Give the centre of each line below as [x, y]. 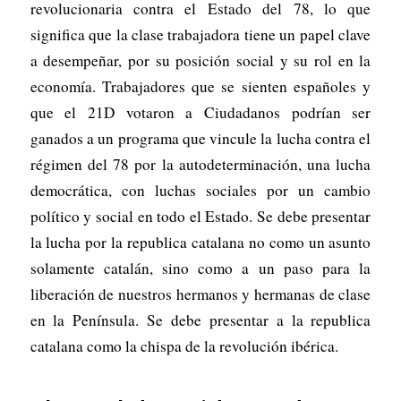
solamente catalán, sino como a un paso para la [200, 268]
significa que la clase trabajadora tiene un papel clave [200, 34]
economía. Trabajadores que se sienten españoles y [200, 86]
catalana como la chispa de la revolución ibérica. [184, 346]
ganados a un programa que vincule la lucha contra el [200, 138]
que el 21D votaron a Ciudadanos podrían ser [200, 112]
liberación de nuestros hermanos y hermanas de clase [200, 294]
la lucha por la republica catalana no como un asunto [200, 242]
